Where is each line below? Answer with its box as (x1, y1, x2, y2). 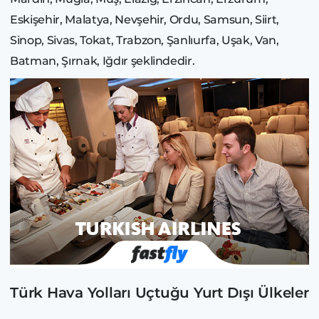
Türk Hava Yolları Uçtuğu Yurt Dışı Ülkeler (10, 284, 309, 302)
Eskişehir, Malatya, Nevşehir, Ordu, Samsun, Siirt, (10, 12, 280, 26)
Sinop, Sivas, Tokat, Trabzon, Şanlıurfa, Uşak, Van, (10, 33, 279, 47)
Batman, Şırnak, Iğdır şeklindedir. (10, 53, 195, 68)
